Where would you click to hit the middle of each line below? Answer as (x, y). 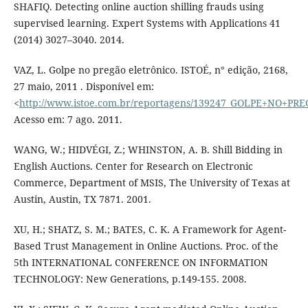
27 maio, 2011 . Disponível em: (84, 86)
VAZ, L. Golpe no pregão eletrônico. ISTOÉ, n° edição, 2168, (151, 69)
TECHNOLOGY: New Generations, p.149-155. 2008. (130, 278)
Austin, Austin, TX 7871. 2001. (82, 199)
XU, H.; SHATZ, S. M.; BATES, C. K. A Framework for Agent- (150, 229)
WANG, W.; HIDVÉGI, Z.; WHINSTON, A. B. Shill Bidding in (148, 149)
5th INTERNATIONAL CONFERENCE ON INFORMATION (141, 262)
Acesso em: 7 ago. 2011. (68, 119)
